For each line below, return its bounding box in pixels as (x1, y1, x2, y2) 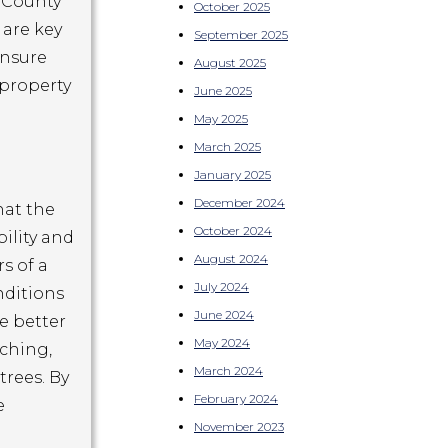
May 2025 (194, 110, 248, 126)
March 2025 (194, 138, 261, 154)
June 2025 (194, 82, 252, 98)
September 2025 (194, 26, 288, 42)
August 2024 (194, 250, 268, 266)
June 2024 (194, 306, 254, 322)
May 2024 (194, 334, 250, 350)
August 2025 (194, 54, 266, 70)
